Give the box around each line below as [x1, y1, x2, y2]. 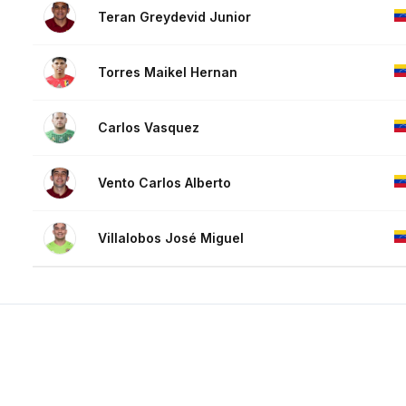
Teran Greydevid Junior [98, 9, 251, 25]
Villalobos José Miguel [98, 230, 244, 246]
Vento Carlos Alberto [98, 175, 231, 191]
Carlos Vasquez [98, 120, 199, 136]
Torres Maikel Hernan [98, 64, 237, 81]
